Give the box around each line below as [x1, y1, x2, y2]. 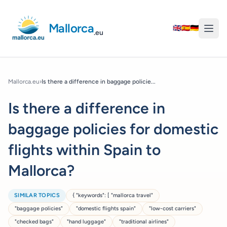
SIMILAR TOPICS [14, 192, 60, 199]
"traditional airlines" [119, 218, 169, 225]
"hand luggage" [67, 218, 106, 225]
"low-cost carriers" [149, 205, 196, 212]
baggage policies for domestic [8, 120, 218, 138]
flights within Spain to [8, 140, 161, 159]
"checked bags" [15, 218, 54, 225]
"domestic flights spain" [76, 205, 136, 212]
